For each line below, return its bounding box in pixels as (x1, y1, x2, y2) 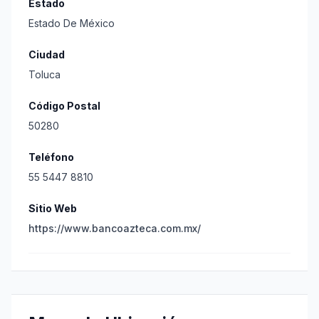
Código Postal (28, 100, 100, 112)
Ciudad (28, 48, 65, 61)
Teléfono (28, 151, 74, 163)
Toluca (28, 68, 61, 80)
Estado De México (28, 17, 115, 29)
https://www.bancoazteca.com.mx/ (28, 222, 201, 234)
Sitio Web (28, 202, 77, 214)
